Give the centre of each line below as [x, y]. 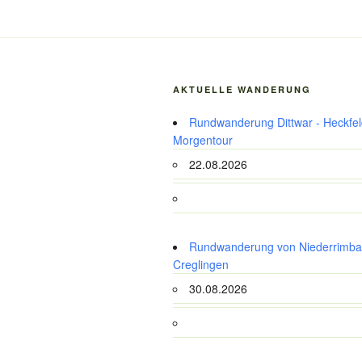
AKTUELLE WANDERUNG [242, 89]
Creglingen [201, 264]
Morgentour [203, 139]
